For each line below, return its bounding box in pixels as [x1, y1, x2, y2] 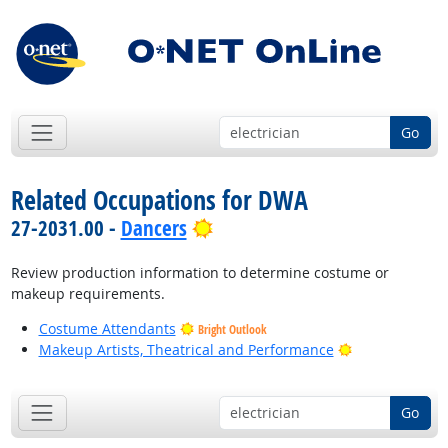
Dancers [120, 214, 187, 243]
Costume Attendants [38, 319, 176, 339]
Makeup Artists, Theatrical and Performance [38, 340, 334, 360]
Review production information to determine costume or [10, 263, 389, 283]
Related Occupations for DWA [10, 182, 308, 219]
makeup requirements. [10, 284, 165, 304]
